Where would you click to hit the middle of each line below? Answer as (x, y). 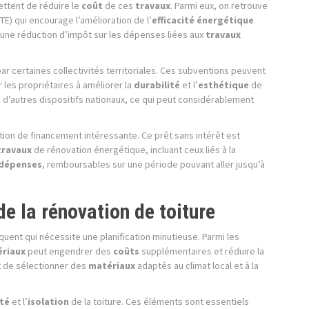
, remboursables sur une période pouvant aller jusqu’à (153, 165)
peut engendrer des (69, 251)
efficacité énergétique (203, 20)
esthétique (223, 85)
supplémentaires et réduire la (202, 251)
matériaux (112, 266)
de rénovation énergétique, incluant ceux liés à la (134, 150)
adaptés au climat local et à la (197, 266)
